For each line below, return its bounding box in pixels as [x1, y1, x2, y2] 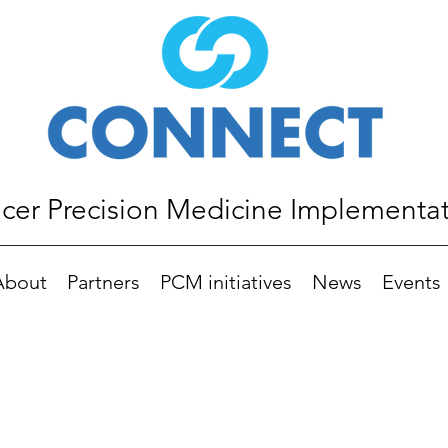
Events [381, 270, 441, 294]
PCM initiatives [159, 270, 292, 294]
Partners [66, 270, 140, 294]
